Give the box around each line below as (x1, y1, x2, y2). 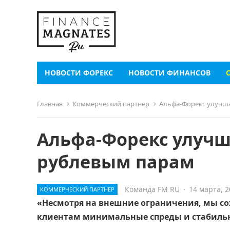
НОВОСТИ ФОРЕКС (45, 68, 113, 78)
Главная (37, 99, 63, 108)
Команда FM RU (125, 184, 180, 194)
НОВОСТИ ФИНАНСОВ (128, 68, 210, 78)
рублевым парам (37, 150, 195, 174)
